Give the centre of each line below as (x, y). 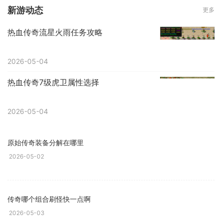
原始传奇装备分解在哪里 (46, 143)
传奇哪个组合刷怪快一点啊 (49, 199)
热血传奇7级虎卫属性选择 (53, 82)
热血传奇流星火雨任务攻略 (55, 32)
